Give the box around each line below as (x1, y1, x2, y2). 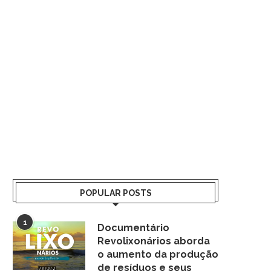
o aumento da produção (97, 249, 218, 260)
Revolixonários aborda (97, 235, 210, 247)
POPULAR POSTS (79, 188, 152, 198)
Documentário (97, 222, 169, 233)
